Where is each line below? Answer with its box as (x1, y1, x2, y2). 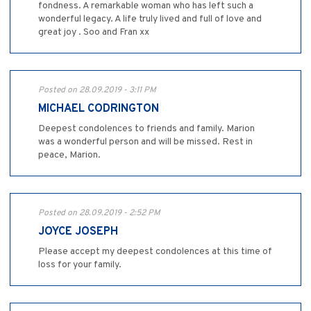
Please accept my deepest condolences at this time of (38, 246, 272, 258)
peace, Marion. (38, 149, 101, 162)
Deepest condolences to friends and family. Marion (38, 123, 255, 135)
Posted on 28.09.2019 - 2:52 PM (38, 208, 160, 219)
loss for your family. (38, 259, 121, 271)
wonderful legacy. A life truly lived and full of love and (38, 13, 262, 26)
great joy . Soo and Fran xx (38, 26, 149, 39)
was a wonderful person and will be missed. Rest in (38, 136, 253, 149)
